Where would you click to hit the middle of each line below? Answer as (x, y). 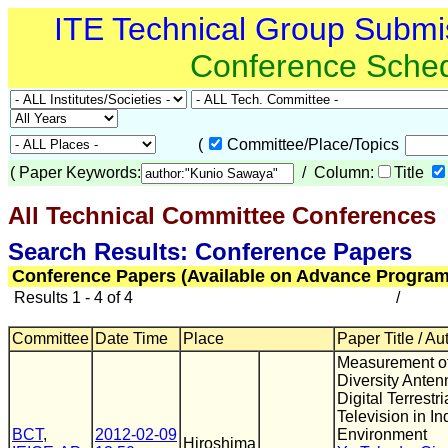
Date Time (131, 338)
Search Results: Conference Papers (210, 251)
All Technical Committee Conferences (222, 215)
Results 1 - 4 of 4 (71, 297)
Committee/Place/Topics (315, 144)
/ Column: (334, 172)
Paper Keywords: (80, 172)
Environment (382, 434)
